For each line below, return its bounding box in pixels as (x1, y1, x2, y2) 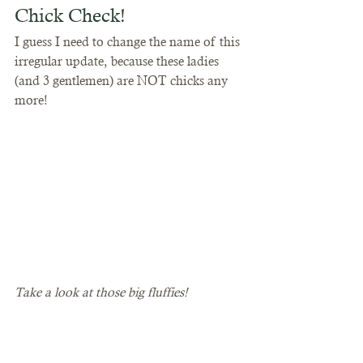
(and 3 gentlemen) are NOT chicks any (15, 72, 231, 88)
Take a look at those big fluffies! (15, 284, 187, 300)
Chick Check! (15, 3, 130, 27)
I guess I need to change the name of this (15, 33, 243, 49)
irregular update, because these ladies (15, 53, 222, 69)
